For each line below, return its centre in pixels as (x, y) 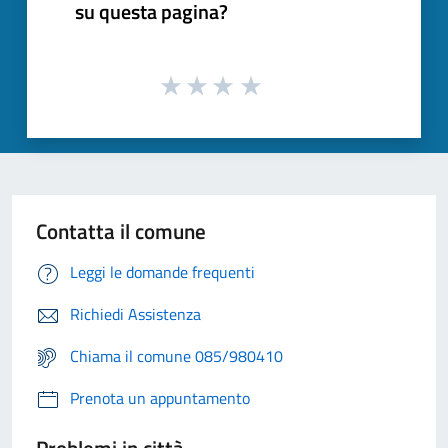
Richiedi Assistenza (135, 314)
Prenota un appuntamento (160, 398)
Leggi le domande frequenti (162, 272)
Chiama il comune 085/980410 (176, 356)
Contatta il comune (121, 231)
